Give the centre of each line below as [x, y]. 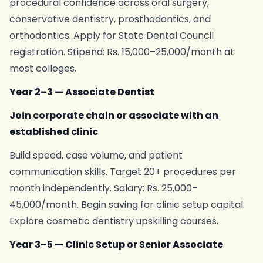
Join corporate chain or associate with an [114, 115]
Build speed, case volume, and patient [96, 155]
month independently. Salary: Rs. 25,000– [104, 188]
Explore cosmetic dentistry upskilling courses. [114, 221]
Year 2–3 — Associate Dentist [82, 92]
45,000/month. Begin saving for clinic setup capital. [127, 205]
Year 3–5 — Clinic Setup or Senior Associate [116, 245]
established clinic [54, 132]
